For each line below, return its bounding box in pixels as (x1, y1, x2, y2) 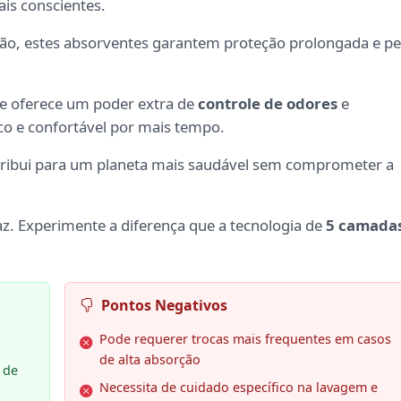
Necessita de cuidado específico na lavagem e (98, 379, 378, 397)
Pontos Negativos (100, 295, 227, 316)
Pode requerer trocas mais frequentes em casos (98, 330, 391, 348)
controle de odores (198, 93, 337, 115)
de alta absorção (98, 351, 200, 369)
